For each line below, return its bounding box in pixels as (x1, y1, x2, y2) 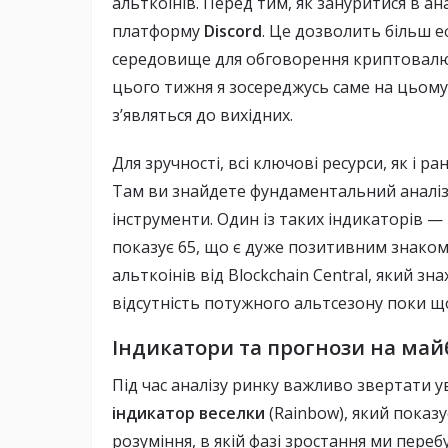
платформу (112, 20, 204, 43)
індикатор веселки (112, 402, 265, 425)
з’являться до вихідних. (112, 104, 293, 127)
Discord (204, 20, 262, 43)
